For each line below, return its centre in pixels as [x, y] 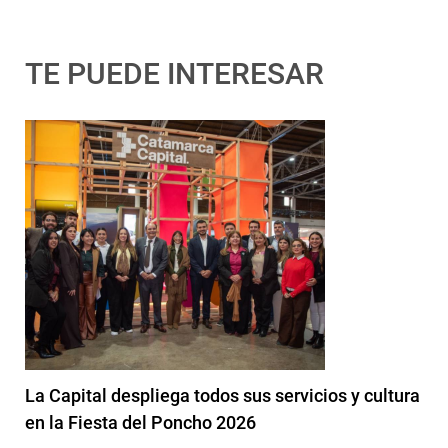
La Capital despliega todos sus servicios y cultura [222, 395]
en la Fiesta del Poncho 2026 [140, 422]
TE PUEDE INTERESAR [174, 73]
